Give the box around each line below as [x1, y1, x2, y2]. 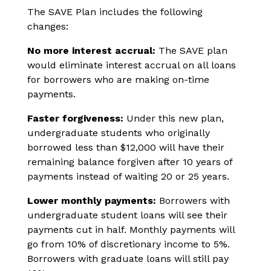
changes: [27, 21, 68, 33]
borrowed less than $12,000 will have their [27, 142, 224, 154]
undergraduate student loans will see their [27, 209, 227, 221]
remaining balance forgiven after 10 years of [27, 156, 232, 168]
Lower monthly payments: [27, 195, 159, 207]
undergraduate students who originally [27, 127, 210, 139]
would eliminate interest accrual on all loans [27, 59, 236, 71]
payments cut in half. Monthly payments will [27, 224, 235, 236]
